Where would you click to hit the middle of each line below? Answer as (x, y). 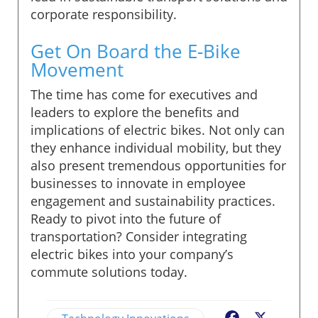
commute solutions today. (109, 272)
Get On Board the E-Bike (136, 51)
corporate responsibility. (104, 14)
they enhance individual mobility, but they (156, 147)
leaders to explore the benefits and (135, 112)
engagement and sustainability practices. (153, 201)
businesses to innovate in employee (138, 183)
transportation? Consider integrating (139, 236)
